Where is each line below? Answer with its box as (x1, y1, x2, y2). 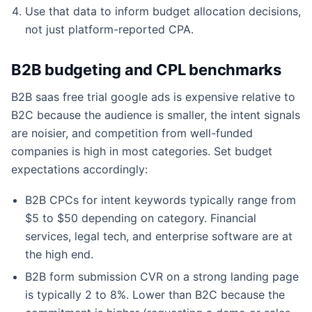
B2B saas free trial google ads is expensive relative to (11, 89, 295, 104)
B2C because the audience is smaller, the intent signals (11, 107, 300, 122)
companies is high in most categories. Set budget (11, 143, 272, 158)
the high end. (25, 247, 93, 261)
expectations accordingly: (11, 162, 148, 176)
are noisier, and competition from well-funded (11, 125, 253, 140)
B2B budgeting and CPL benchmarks (11, 60, 281, 79)
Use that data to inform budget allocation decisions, (25, 3, 301, 18)
